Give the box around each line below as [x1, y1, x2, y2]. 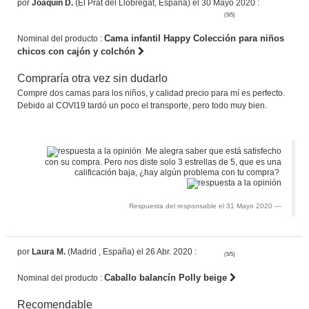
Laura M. [32, 246, 66, 257]
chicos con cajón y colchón [17, 46, 138, 57]
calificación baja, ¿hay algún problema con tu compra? [74, 167, 281, 177]
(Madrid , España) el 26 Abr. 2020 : [66, 246, 197, 257]
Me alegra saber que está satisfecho [141, 146, 281, 156]
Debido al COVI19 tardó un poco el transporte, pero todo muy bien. [17, 100, 267, 110]
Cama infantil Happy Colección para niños [104, 32, 284, 43]
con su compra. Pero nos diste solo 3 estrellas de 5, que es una [45, 157, 281, 167]
